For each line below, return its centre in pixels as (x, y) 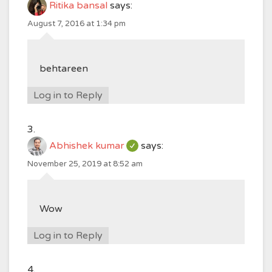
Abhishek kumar (87, 146)
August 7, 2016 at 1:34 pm (76, 24)
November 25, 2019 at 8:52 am (85, 164)
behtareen (64, 69)
